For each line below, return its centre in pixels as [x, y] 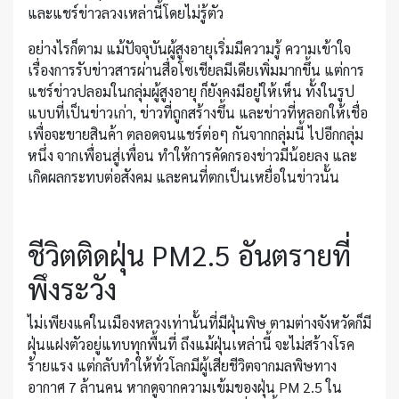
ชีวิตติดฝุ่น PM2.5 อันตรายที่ [189, 255]
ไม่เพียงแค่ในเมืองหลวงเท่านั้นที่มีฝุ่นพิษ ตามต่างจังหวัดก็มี [199, 323]
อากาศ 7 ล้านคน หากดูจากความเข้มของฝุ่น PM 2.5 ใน [185, 387]
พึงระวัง [72, 289]
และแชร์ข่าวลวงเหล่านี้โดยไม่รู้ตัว [126, 13]
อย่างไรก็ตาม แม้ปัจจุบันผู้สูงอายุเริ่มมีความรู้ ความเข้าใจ [189, 49]
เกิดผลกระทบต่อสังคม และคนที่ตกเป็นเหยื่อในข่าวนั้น [183, 177]
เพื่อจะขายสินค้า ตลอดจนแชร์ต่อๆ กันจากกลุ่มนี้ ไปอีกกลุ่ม [195, 134]
